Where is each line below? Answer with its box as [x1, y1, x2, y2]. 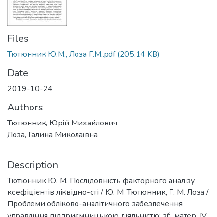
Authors [7, 101, 43, 114]
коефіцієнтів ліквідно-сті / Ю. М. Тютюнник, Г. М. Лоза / [7, 187, 209, 198]
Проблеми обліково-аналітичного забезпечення [7, 199, 183, 209]
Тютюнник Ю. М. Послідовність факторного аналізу [7, 175, 195, 186]
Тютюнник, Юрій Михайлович [7, 118, 117, 128]
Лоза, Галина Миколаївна [7, 129, 98, 140]
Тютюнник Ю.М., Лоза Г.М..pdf [7, 49, 115, 60]
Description [7, 158, 58, 171]
